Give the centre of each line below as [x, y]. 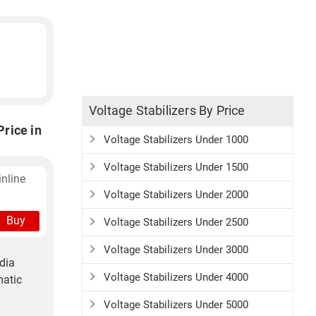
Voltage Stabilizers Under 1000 [176, 140]
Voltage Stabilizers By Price [167, 110]
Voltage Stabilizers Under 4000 [176, 277]
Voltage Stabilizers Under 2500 [176, 222]
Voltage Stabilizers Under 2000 [176, 195]
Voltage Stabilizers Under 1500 [176, 167]
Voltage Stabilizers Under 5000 [176, 305]
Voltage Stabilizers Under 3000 [176, 250]
